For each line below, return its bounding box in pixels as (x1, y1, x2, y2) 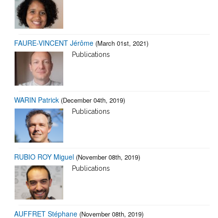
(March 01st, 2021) (95, 38, 148, 48)
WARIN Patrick (14, 94, 59, 105)
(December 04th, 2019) (61, 95, 125, 105)
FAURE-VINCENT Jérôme (14, 37, 93, 48)
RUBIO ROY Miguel (14, 151, 74, 162)
